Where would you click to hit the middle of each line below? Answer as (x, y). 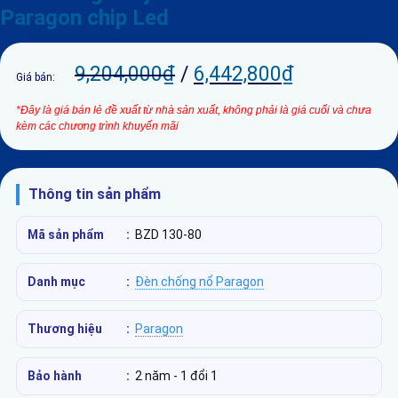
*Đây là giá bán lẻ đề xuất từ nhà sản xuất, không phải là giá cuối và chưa (194, 110)
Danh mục (56, 282)
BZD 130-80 (168, 235)
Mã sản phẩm (66, 235)
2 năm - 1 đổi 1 (176, 376)
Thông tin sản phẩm (95, 194)
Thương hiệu (65, 329)
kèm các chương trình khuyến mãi (97, 126)
